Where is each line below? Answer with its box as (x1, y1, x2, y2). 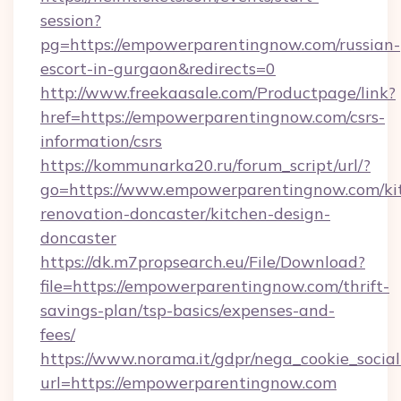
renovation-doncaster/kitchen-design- (40, 203, 330, 224)
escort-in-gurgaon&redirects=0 (40, 58, 276, 79)
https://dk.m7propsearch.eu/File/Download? (40, 252, 365, 272)
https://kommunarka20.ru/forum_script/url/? (40, 155, 371, 175)
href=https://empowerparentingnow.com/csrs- (40, 107, 385, 127)
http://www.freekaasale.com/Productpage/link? (40, 82, 396, 103)
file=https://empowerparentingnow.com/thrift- (40, 276, 389, 296)
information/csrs (40, 131, 162, 151)
